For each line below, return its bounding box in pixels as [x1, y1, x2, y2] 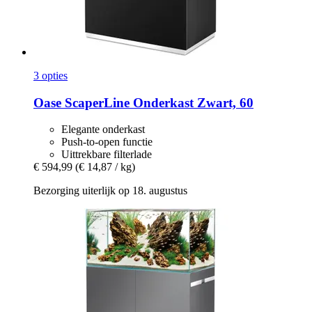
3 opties [33, 69, 68, 81]
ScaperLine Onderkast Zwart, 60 [61, 95, 253, 110]
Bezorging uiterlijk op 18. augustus [33, 185, 187, 197]
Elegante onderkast [61, 123, 145, 136]
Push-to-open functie [61, 136, 153, 148]
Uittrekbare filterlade [61, 148, 152, 161]
